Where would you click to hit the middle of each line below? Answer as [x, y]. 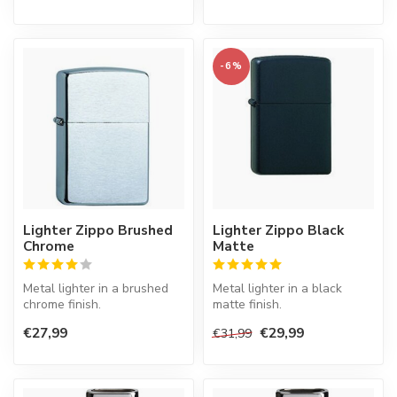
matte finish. [247, 305]
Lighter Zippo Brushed [98, 230]
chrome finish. [62, 305]
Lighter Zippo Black [278, 230]
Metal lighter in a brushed [96, 289]
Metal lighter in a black [277, 289]
